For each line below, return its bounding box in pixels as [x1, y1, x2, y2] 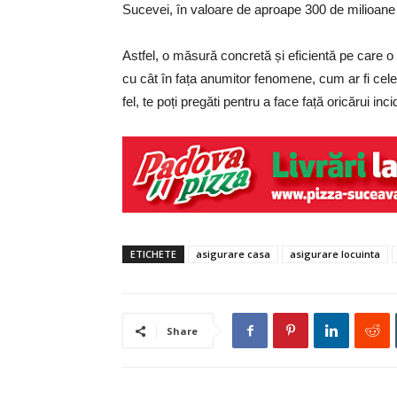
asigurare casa [196, 247, 270, 261]
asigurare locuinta [290, 247, 380, 261]
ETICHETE [130, 247, 176, 261]
